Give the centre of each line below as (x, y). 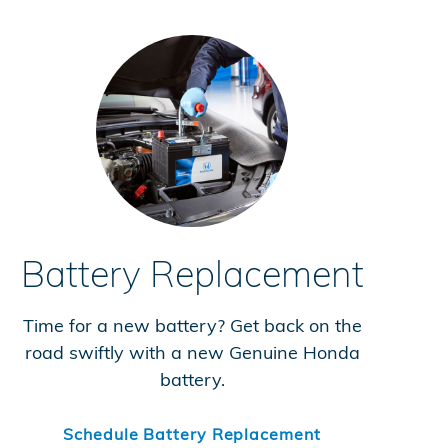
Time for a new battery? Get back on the (192, 325)
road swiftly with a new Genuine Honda (192, 352)
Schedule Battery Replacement (192, 434)
